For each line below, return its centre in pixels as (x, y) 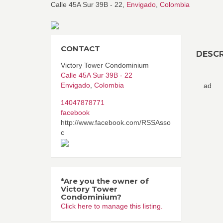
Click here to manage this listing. (112, 206)
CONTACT (80, 49)
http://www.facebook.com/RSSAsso (116, 122)
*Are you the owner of (105, 181)
